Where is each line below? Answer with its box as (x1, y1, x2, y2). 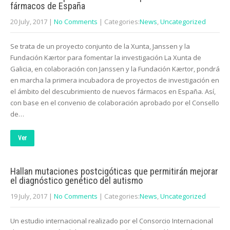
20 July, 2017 (10, 17, 47, 26)
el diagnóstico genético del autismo (10, 175, 143, 186)
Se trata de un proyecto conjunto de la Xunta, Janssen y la (10, 42, 190, 51)
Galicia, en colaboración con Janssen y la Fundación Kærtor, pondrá (10, 64, 220, 73)
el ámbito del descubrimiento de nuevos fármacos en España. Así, (10, 87, 216, 96)
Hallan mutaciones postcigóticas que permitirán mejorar (10, 166, 218, 177)
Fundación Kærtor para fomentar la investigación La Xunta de (10, 53, 201, 62)
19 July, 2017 (10, 191, 47, 201)
